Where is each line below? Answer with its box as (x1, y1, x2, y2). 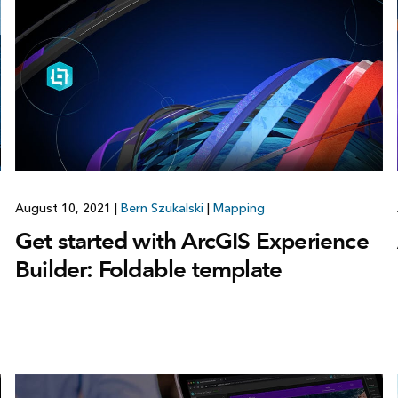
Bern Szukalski (120, 201, 203, 217)
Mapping (212, 201, 265, 217)
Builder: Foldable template (14, 255, 283, 284)
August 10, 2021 (14, 201, 115, 217)
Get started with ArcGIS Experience (14, 227, 369, 256)
